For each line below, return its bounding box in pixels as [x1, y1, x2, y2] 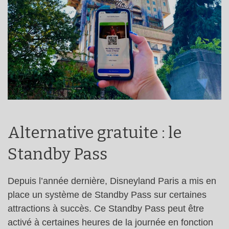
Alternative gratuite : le [8, 123, 182, 143]
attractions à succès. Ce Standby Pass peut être [8, 203, 204, 214]
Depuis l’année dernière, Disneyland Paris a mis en [8, 176, 216, 187]
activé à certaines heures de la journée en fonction [8, 217, 213, 228]
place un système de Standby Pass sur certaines [8, 190, 207, 200]
